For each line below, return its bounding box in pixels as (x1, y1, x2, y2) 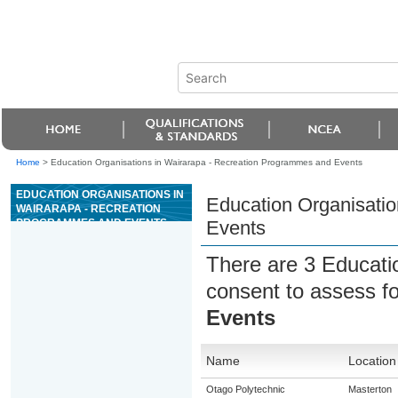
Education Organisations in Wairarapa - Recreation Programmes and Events (50, 157, 362, 167)
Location (347, 354, 396, 368)
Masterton (347, 384, 392, 394)
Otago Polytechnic (205, 384, 285, 394)
